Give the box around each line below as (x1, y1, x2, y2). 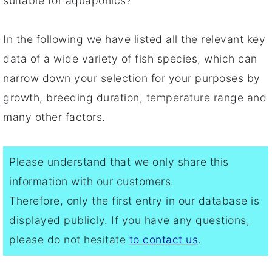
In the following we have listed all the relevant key (3, 32, 265, 46)
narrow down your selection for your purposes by (3, 71, 260, 84)
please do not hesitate (9, 233, 129, 246)
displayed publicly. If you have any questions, (9, 213, 250, 226)
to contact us (129, 233, 198, 246)
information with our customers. (9, 174, 174, 188)
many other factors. (3, 110, 106, 123)
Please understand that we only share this (9, 155, 229, 168)
